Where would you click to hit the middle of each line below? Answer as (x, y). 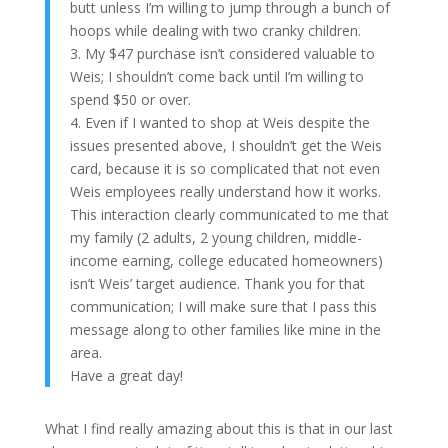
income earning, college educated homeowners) (226, 260)
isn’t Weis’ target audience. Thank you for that (217, 283)
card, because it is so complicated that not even (224, 168)
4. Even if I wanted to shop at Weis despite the (219, 122)
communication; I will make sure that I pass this (223, 306)
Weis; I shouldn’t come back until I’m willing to (216, 76)
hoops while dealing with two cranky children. (215, 30)
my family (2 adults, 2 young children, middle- (215, 237)
